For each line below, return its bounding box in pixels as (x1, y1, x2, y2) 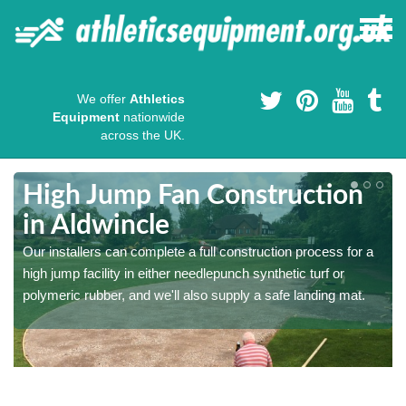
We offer (77, 92, 130, 107)
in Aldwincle (23, 212, 169, 240)
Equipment (53, 110, 120, 125)
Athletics (130, 92, 185, 107)
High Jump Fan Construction (23, 182, 363, 210)
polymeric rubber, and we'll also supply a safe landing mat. (23, 287, 365, 304)
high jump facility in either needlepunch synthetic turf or (23, 266, 344, 282)
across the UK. (101, 128, 185, 143)
